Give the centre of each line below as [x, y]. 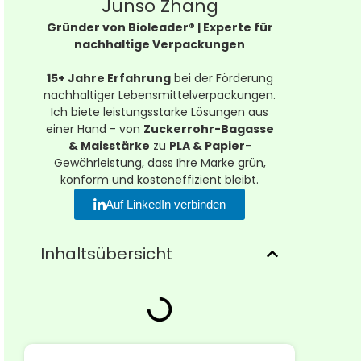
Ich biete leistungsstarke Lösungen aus [160, 112]
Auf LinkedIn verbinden [166, 205]
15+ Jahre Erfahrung [108, 79]
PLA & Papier [207, 146]
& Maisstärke [109, 146]
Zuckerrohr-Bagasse [208, 129]
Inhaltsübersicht [107, 254]
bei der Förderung [222, 79]
